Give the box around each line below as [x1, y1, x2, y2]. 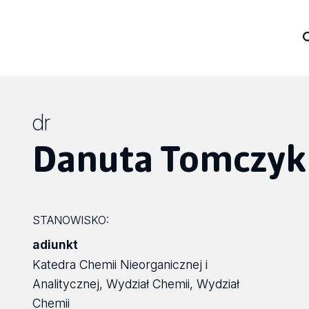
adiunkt [32, 237, 79, 252]
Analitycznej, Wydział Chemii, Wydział [32, 277, 240, 291]
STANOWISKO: [32, 213, 110, 227]
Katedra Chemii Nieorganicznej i [32, 257, 208, 272]
